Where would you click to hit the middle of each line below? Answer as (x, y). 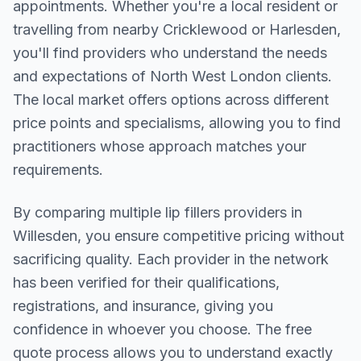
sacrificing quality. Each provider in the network (171, 259)
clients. (307, 76)
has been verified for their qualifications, (146, 282)
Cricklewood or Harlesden (250, 29)
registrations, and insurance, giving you (143, 306)
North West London (216, 76)
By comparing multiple (89, 212)
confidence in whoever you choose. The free (162, 329)
